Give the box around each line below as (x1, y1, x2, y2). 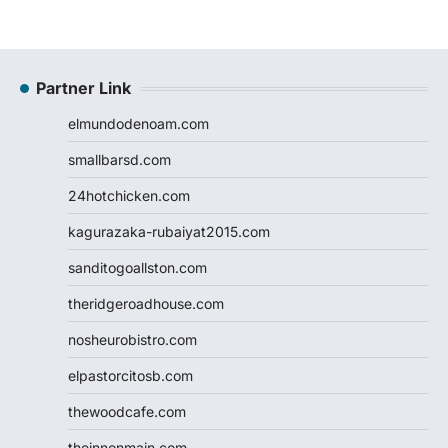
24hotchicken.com (68, 187, 190, 205)
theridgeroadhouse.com (68, 295, 224, 313)
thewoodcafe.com (68, 403, 186, 421)
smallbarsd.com (68, 151, 171, 169)
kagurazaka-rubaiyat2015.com (68, 223, 270, 241)
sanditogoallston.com (68, 259, 207, 277)
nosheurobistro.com (68, 331, 197, 349)
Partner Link (36, 78, 131, 99)
